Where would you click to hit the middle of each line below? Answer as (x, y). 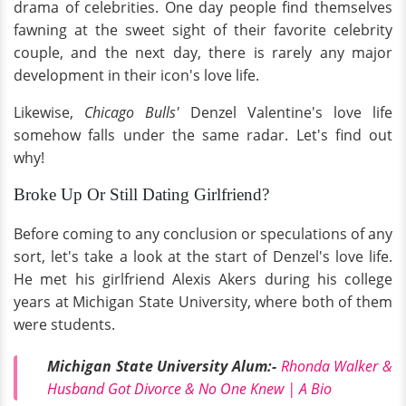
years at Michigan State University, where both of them (203, 302)
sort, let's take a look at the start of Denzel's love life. (203, 256)
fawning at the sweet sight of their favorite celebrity (203, 30)
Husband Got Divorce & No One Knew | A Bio (189, 388)
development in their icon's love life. (136, 75)
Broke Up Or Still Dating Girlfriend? (141, 194)
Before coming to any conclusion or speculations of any (203, 234)
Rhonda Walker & (337, 366)
